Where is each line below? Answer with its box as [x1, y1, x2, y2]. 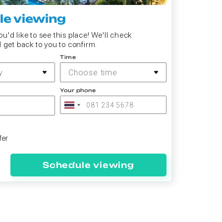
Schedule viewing [43, 160, 134, 170]
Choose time [68, 67, 117, 77]
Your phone [60, 87, 96, 93]
